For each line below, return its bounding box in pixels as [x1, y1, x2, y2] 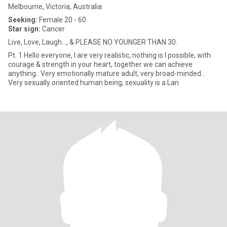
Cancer [41, 25, 65, 33]
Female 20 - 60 [37, 16, 86, 24]
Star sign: [8, 25, 41, 33]
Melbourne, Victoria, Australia [8, 3, 102, 11]
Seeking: [8, 16, 37, 24]
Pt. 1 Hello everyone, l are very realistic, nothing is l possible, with [8, 51, 211, 59]
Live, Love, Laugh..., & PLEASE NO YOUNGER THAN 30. [8, 38, 177, 46]
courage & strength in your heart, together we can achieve [8, 60, 193, 68]
